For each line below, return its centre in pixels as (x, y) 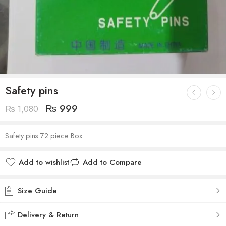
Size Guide (36, 191)
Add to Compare (112, 163)
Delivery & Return (47, 215)
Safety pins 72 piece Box (45, 136)
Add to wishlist (44, 163)
